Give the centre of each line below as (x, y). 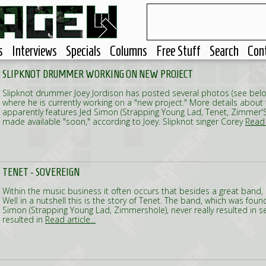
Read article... (70, 219)
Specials (83, 51)
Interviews (34, 51)
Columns (129, 51)
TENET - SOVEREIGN (41, 172)
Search (224, 51)
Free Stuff (178, 51)
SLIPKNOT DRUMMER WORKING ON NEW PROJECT (98, 74)
